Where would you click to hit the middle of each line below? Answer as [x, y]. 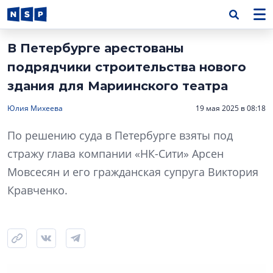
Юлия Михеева [35, 108]
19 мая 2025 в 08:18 [231, 108]
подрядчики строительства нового [127, 67]
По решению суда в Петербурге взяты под [120, 135]
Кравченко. [37, 190]
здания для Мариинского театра [118, 86]
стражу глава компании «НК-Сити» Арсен [115, 154]
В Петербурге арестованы [96, 48]
